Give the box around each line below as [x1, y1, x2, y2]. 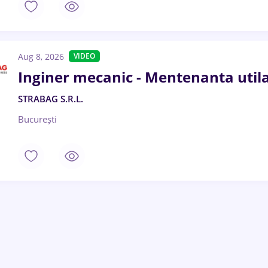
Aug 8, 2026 [18, 51, 64, 62]
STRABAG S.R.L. [18, 93, 83, 105]
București [18, 113, 57, 125]
